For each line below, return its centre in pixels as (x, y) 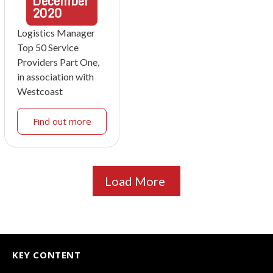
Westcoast (40, 91)
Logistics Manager (56, 33)
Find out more (62, 122)
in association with (55, 77)
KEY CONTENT (47, 255)
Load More (135, 181)
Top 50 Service (48, 48)
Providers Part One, (58, 62)
